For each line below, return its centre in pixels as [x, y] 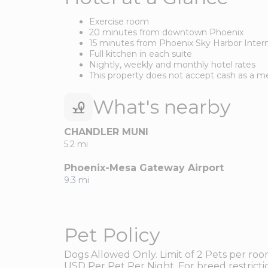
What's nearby [162, 106]
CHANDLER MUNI [106, 132]
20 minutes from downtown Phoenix [166, 32]
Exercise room [119, 21]
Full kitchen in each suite [141, 54]
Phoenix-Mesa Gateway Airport [144, 167]
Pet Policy [112, 234]
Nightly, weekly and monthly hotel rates [172, 64]
